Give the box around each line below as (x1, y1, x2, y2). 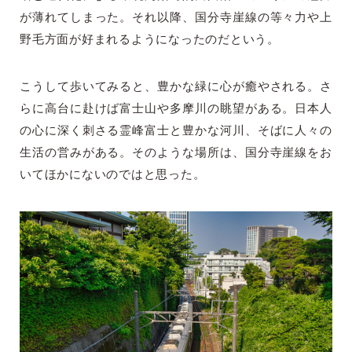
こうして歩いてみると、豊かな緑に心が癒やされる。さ (20, 81, 332, 93)
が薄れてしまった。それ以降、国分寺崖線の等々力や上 (20, 12, 332, 24)
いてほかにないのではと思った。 (20, 169, 206, 181)
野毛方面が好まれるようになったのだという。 (20, 34, 280, 46)
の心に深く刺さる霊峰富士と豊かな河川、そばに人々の (20, 125, 332, 137)
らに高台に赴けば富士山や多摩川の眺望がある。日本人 (20, 103, 332, 115)
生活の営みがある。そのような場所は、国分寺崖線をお (20, 147, 332, 159)
